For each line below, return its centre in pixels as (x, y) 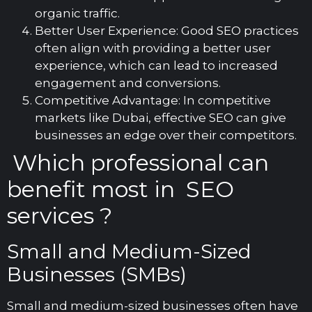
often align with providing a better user (153, 48)
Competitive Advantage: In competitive (153, 101)
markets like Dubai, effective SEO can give (161, 118)
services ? (60, 216)
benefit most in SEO (120, 189)
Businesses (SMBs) (97, 275)
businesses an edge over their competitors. (166, 135)
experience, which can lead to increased (156, 66)
